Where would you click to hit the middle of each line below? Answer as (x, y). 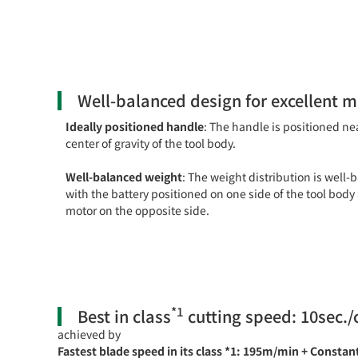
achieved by (89, 334)
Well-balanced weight (124, 176)
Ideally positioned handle (135, 126)
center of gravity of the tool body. (151, 143)
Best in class (124, 316)
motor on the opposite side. (137, 210)
